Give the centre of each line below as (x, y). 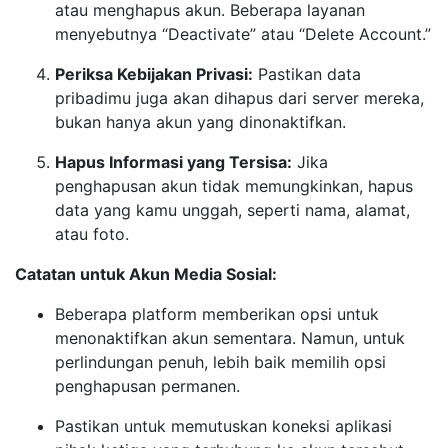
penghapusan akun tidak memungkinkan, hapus (234, 186)
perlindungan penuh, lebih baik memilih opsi (220, 362)
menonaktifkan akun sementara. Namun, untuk (230, 338)
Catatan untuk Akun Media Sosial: (146, 274)
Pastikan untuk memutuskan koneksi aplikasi (223, 426)
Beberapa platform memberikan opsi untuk (217, 314)
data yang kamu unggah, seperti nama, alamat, (232, 210)
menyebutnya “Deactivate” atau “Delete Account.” (243, 34)
